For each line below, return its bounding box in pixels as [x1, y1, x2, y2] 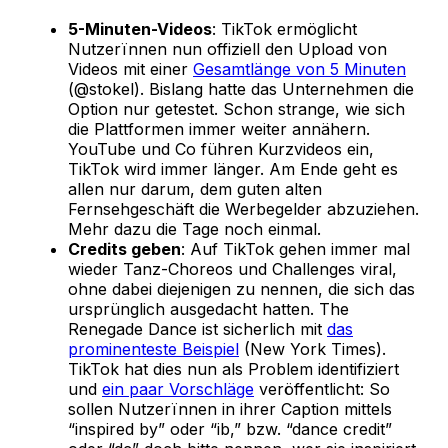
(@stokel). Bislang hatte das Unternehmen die [68, 78, 414, 99]
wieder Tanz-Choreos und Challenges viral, [68, 258, 397, 279]
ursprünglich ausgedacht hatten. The [68, 298, 349, 319]
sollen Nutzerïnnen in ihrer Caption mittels [68, 398, 392, 419]
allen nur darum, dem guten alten [68, 178, 322, 199]
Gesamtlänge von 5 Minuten [193, 58, 406, 79]
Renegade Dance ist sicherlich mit [68, 318, 327, 339]
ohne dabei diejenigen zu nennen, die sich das [68, 278, 415, 299]
